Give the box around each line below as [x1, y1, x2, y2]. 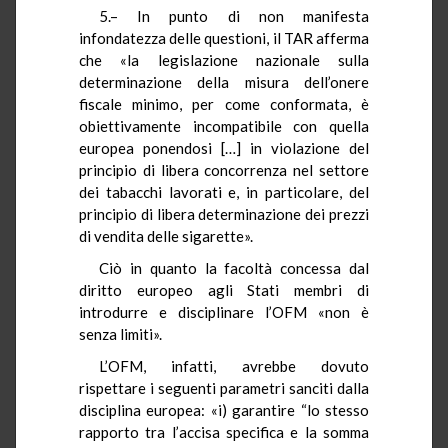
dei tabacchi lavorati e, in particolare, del [79, 182, 369, 201]
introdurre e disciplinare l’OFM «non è [79, 302, 369, 321]
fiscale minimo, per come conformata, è [79, 94, 369, 113]
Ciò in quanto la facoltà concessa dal [99, 258, 369, 277]
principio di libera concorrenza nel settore [79, 160, 369, 179]
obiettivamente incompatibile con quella [79, 116, 369, 135]
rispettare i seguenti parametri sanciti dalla [79, 378, 369, 397]
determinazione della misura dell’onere [79, 72, 369, 91]
